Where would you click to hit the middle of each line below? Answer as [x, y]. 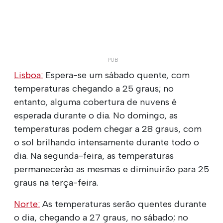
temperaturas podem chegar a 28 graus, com [108, 129]
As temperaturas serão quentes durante [123, 204]
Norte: [27, 204]
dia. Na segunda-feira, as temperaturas [94, 156]
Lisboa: [28, 75]
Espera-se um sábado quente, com [116, 75]
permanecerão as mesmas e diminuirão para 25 [111, 169]
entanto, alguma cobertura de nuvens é [95, 102]
